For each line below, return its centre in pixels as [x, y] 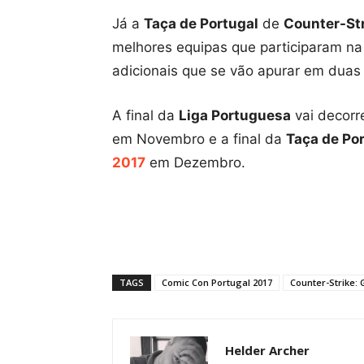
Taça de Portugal [201, 24]
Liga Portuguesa [235, 115]
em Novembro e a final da [199, 139]
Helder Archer [267, 350]
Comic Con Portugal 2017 [217, 282]
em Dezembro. [195, 162]
